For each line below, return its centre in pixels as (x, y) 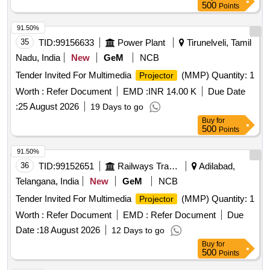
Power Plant (141, 43)
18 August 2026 (70, 230)
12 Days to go (138, 231)
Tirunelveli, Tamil (218, 43)
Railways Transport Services (173, 166)
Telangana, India (47, 181)
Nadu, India (38, 58)
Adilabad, (216, 166)
